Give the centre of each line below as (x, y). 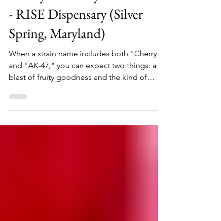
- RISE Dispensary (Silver (76, 28)
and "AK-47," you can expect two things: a (83, 79)
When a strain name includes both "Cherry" (85, 67)
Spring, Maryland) (57, 47)
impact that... (32, 103)
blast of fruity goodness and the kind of (78, 91)
